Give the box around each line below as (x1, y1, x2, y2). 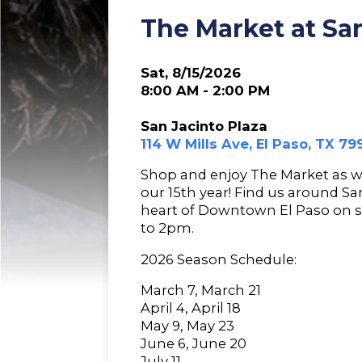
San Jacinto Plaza (141, 117, 268, 134)
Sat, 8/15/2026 (141, 64, 242, 81)
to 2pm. (141, 220, 195, 237)
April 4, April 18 (141, 300, 242, 317)
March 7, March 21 (141, 282, 262, 299)
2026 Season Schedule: (141, 250, 297, 267)
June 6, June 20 (141, 335, 247, 352)
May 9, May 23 (141, 318, 235, 335)
